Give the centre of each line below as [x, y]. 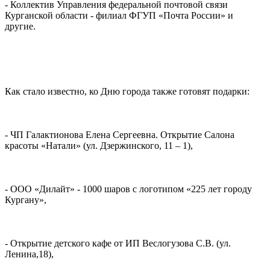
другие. [20, 27]
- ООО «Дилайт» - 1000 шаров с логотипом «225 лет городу [128, 189]
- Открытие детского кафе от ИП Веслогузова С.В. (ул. [118, 243]
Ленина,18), [29, 254]
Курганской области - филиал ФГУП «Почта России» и [119, 16]
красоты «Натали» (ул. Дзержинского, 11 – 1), [99, 146]
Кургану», [26, 200]
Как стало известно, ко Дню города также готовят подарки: [127, 92]
